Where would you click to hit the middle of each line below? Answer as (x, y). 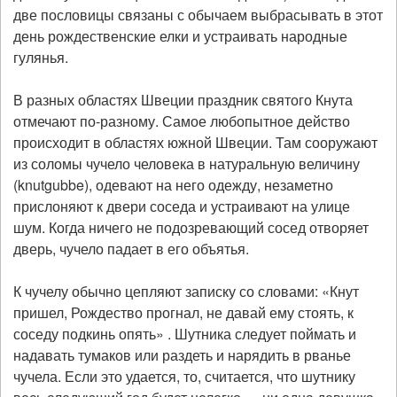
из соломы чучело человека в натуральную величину (187, 163)
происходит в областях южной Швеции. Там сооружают (195, 142)
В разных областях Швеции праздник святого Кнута (183, 100)
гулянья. (41, 57)
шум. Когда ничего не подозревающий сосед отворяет (191, 227)
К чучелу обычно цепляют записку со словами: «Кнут (186, 291)
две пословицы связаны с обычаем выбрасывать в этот (198, 15)
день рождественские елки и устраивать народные (180, 36)
